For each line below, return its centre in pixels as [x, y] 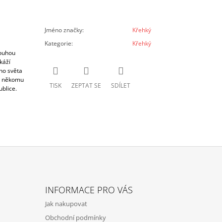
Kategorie [58, 43]
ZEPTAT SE [86, 85]
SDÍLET [121, 85]
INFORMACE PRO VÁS [89, 190]
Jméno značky [64, 30]
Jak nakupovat [66, 203]
